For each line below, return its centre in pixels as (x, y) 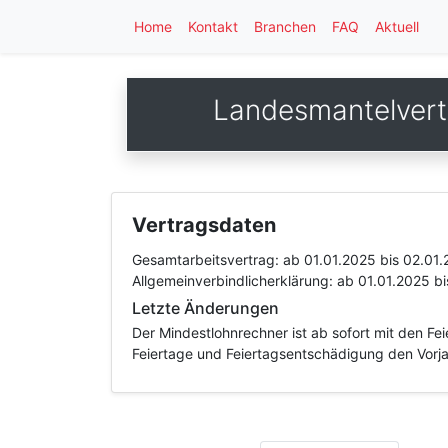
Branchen (285, 26)
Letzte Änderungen (205, 308)
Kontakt (213, 26)
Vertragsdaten (204, 225)
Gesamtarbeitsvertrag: (207, 259)
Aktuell (397, 26)
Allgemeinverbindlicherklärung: (234, 280)
